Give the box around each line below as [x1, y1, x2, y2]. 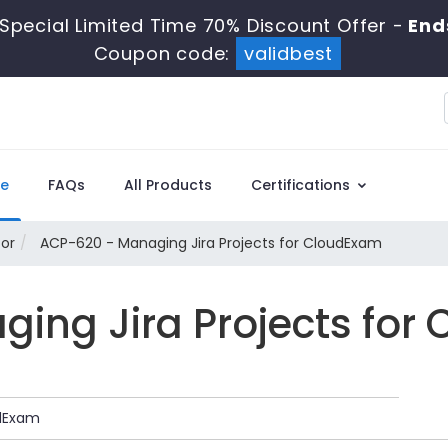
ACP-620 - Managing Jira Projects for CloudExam [36, 233, 382, 253]
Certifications [251, 175, 354, 195]
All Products [124, 175, 212, 195]
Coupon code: [93, 41, 236, 66]
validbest [243, 41, 334, 66]
